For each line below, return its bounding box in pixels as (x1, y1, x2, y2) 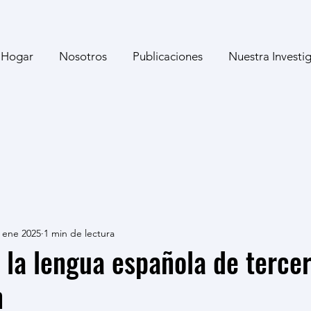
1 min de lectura (44, 226, 115, 239)
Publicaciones (133, 49, 203, 63)
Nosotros (59, 49, 107, 63)
